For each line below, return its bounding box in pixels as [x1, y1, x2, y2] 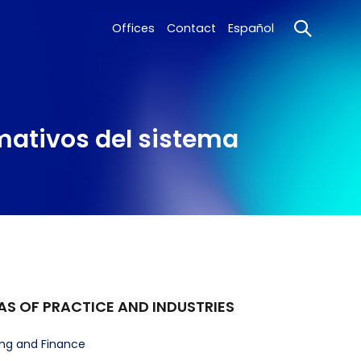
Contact [167, 20, 216, 37]
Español [228, 20, 274, 37]
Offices [112, 20, 155, 37]
